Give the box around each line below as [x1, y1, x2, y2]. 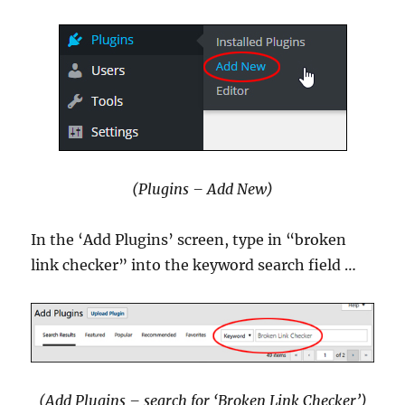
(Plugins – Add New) [132, 179, 273, 198]
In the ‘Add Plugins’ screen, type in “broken [31, 230, 347, 249]
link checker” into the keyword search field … [31, 255, 357, 274]
